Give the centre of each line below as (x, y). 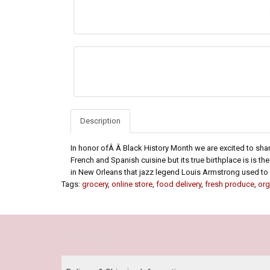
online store (132, 184)
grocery (95, 184)
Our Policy (86, 239)
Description (100, 121)
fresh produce (230, 184)
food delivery (179, 184)
